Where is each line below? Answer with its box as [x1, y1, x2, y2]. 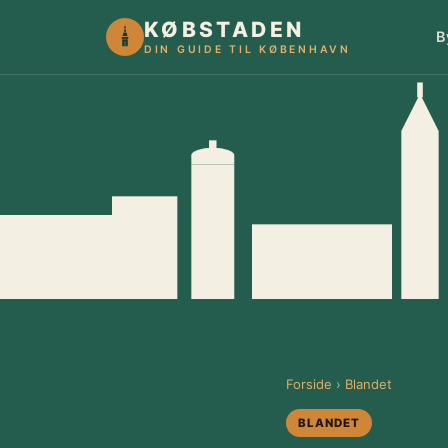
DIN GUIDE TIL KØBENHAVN [144, 43, 351, 56]
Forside [286, 376, 332, 392]
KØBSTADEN [144, 17, 305, 42]
